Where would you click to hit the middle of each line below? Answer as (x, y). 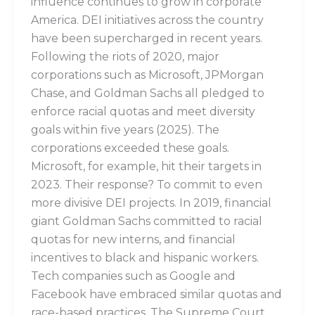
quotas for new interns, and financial (133, 240)
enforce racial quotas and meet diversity (143, 112)
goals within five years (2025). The (125, 130)
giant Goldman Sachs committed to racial (146, 221)
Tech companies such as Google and (133, 276)
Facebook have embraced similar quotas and (156, 295)
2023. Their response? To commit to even (146, 185)
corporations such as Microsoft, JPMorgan (147, 75)
